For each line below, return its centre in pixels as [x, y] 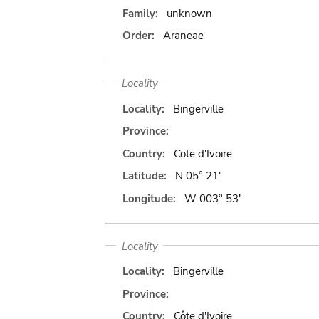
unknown [189, 13]
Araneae [183, 36]
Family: [140, 13]
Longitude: [149, 198]
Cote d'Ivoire [203, 153]
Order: [138, 36]
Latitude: [145, 176]
